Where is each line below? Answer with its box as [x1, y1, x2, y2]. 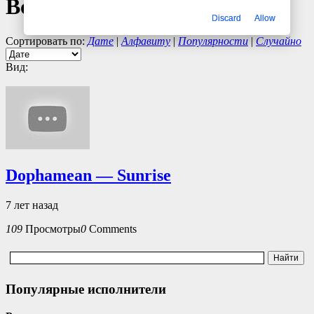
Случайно [256, 34, 301, 47]
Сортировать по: [6, 34, 85, 47]
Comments [89, 222, 137, 235]
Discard [212, 13, 241, 23]
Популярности [178, 34, 248, 47]
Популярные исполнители [6, 282, 166, 297]
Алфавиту [121, 34, 170, 47]
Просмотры [25, 222, 81, 235]
